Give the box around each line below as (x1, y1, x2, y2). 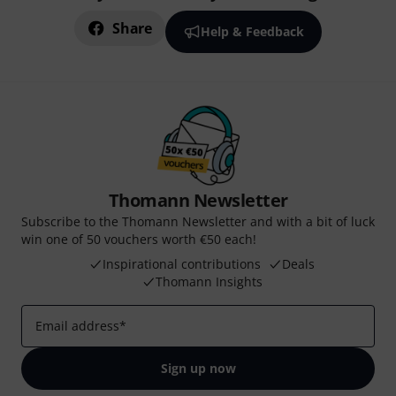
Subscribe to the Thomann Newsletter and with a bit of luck (21, 213, 375, 230)
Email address (35, 317, 119, 334)
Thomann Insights (155, 273, 263, 290)
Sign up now (160, 360, 236, 377)
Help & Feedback (200, 23, 304, 40)
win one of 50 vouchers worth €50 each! (21, 231, 256, 247)
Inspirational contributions (103, 255, 261, 272)
